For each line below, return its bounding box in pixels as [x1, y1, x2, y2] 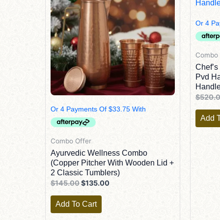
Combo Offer [51, 137, 91, 145]
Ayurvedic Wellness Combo [51, 149, 147, 158]
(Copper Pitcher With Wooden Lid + [51, 159, 174, 167]
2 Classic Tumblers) [51, 168, 120, 177]
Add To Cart [55, 199, 97, 208]
